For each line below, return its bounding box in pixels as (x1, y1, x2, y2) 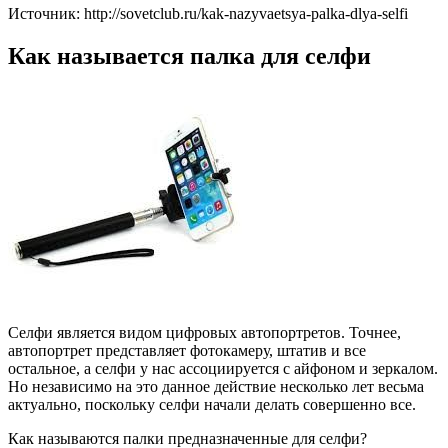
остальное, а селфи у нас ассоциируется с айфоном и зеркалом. (8, 359, 438, 377)
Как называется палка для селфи (8, 42, 371, 69)
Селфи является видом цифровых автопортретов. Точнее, (8, 323, 401, 341)
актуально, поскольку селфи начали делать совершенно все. (8, 395, 416, 413)
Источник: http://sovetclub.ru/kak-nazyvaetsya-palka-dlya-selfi (8, 4, 408, 22)
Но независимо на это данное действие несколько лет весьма (8, 377, 424, 395)
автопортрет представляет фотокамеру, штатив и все (8, 341, 366, 359)
